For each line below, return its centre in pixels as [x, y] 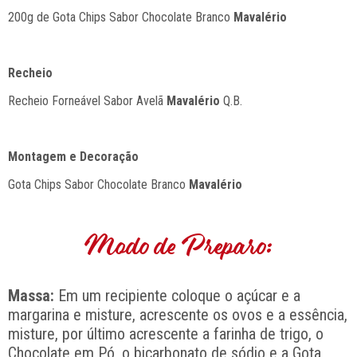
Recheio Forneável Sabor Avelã [87, 100]
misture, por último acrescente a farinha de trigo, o [166, 333]
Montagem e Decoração [73, 156]
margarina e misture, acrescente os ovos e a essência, [178, 314]
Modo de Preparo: [178, 247]
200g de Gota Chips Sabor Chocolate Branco [121, 17]
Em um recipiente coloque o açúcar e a [177, 295]
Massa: [31, 295]
